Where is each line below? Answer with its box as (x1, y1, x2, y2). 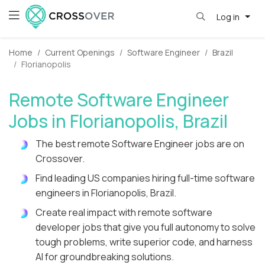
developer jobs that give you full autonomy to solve (35, 221, 256, 234)
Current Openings (45, 47, 115, 59)
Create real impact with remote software (35, 206, 212, 219)
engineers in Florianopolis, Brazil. (35, 186, 176, 200)
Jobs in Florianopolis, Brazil (9, 109, 228, 134)
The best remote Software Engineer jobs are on (35, 137, 244, 151)
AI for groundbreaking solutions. (35, 250, 174, 264)
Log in (216, 11, 241, 22)
